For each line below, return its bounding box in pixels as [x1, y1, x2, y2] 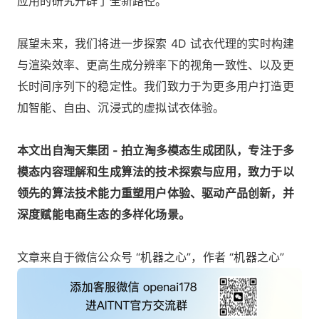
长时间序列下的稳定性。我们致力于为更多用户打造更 [17, 79, 294, 94]
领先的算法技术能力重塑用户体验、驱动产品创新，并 [17, 186, 294, 201]
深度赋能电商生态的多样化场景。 [17, 207, 190, 222]
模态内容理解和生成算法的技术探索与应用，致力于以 [17, 164, 294, 179]
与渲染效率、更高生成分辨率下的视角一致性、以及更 [17, 58, 294, 73]
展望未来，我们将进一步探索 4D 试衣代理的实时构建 [17, 36, 295, 51]
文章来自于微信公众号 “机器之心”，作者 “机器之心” [17, 250, 285, 265]
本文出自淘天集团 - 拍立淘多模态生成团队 [17, 143, 237, 158]
